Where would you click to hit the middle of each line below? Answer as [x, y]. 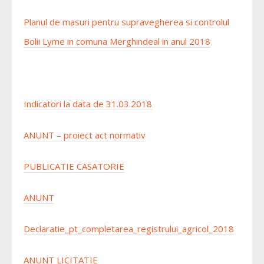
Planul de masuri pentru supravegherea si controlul [126, 22]
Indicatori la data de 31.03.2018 [88, 104]
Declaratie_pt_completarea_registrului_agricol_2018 [129, 229]
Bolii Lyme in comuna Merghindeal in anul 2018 [117, 41]
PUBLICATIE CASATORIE [74, 166]
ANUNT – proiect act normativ [85, 135]
